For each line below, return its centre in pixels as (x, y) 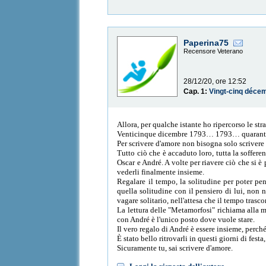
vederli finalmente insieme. (161, 172)
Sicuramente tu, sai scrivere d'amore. (175, 248)
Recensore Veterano (213, 51)
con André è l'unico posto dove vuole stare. (186, 219)
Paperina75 (206, 43)
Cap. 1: (197, 92)
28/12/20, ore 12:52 (215, 82)
